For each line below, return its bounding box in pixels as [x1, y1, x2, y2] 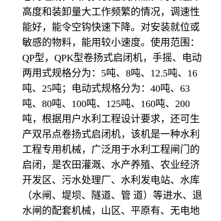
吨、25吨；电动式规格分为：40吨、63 [22, 82, 190, 94]
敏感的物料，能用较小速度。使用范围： [22, 37, 200, 48]
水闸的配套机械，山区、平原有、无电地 [22, 205, 200, 216]
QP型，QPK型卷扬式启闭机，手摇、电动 [22, 52, 202, 63]
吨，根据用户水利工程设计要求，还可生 [22, 113, 200, 124]
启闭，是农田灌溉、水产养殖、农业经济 [22, 159, 200, 170]
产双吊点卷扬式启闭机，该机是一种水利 [22, 128, 200, 140]
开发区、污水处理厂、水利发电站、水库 [22, 174, 200, 185]
